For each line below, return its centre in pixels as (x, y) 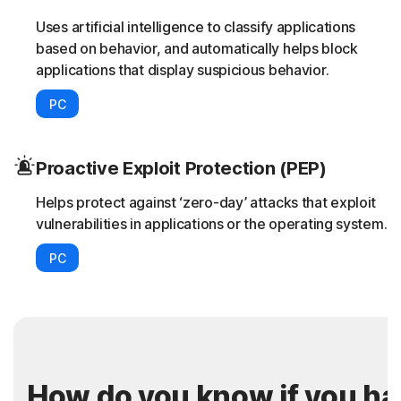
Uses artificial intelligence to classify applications (196, 27)
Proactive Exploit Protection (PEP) (181, 169)
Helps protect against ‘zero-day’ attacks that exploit (206, 203)
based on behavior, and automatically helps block (197, 49)
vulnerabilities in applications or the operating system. (212, 224)
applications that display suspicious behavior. (183, 70)
